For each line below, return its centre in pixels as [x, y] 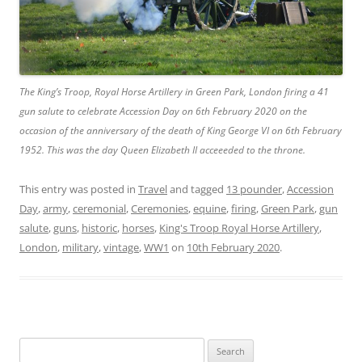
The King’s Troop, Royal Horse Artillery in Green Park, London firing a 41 [174, 91]
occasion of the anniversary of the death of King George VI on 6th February [181, 130]
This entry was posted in [79, 189]
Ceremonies [160, 208]
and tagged [197, 189]
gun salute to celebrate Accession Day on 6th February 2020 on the [163, 111]
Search [35, 346]
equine [210, 208]
